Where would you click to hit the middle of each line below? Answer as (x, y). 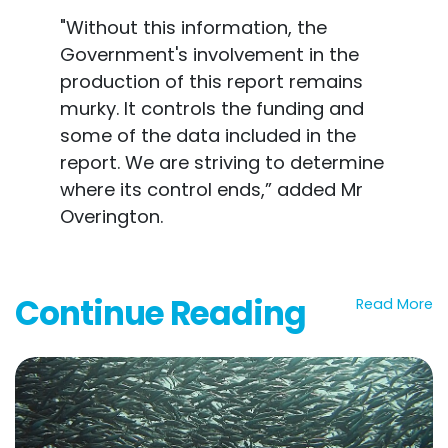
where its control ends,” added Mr (211, 190)
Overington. (111, 217)
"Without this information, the (193, 28)
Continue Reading (160, 314)
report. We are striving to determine (221, 163)
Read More (394, 304)
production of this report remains (211, 82)
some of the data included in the (207, 136)
